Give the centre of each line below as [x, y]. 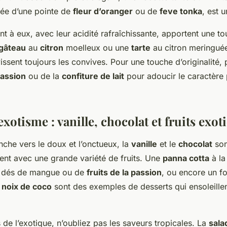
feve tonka [181, 11]
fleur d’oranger [103, 11]
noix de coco [27, 186]
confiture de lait [93, 76]
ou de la [44, 76]
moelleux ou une [97, 47]
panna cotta [186, 158]
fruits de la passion [124, 172]
